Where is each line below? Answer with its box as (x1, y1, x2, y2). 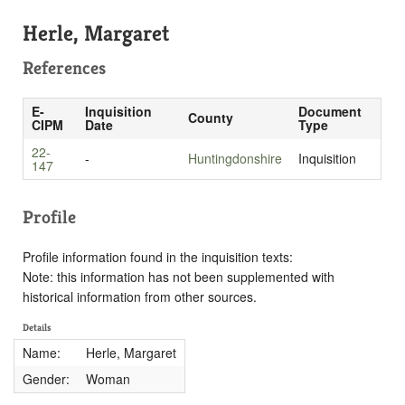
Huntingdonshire (187, 148, 282, 167)
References (23, 56, 106, 80)
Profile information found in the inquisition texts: (23, 247, 293, 266)
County (187, 108, 233, 127)
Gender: (22, 369, 70, 388)
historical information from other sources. (23, 287, 257, 306)
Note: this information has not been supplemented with (23, 267, 334, 286)
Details (23, 321, 52, 334)
